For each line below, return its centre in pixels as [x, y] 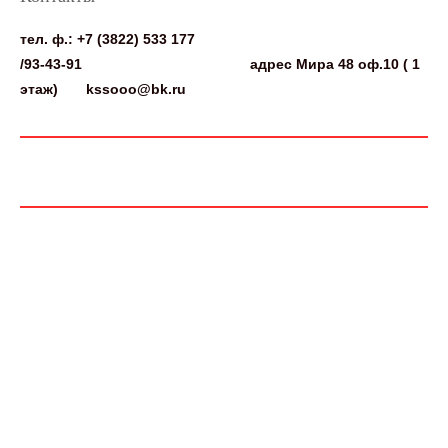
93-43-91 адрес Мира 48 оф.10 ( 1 [222, 64]
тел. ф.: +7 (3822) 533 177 [107, 39]
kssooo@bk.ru [138, 89]
